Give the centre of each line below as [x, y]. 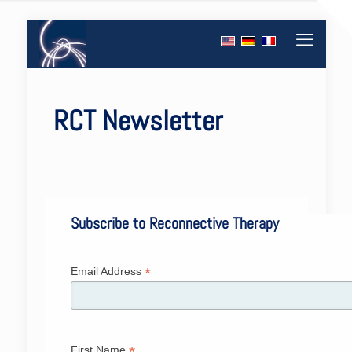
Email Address [107, 271]
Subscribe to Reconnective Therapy [174, 224]
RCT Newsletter [137, 121]
